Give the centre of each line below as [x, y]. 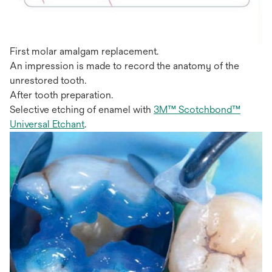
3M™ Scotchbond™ [197, 109]
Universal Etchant [47, 124]
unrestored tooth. [48, 80]
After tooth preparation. [61, 95]
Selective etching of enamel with [82, 109]
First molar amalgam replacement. [84, 51]
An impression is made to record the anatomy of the [124, 66]
